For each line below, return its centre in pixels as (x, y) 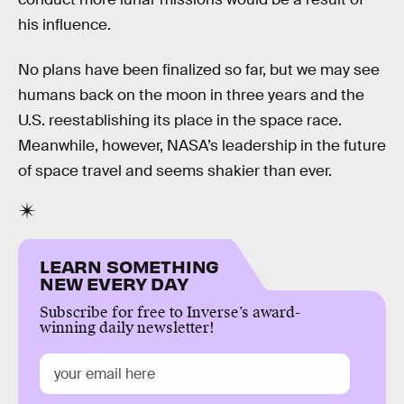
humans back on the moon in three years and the (191, 95)
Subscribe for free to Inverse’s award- (170, 313)
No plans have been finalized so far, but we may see (199, 69)
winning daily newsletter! (127, 328)
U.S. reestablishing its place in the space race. (180, 120)
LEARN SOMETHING (130, 266)
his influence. (64, 24)
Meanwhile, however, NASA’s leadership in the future (202, 145)
